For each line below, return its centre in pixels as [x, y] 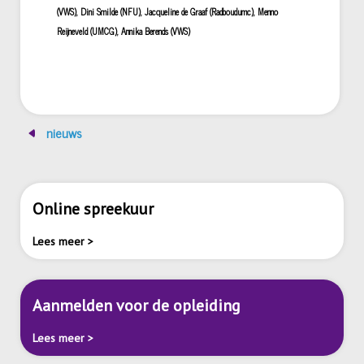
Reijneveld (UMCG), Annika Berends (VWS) [123, 32]
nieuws [63, 133]
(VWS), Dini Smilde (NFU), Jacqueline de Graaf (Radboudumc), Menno [167, 12]
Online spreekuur [93, 209]
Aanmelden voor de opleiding [136, 306]
